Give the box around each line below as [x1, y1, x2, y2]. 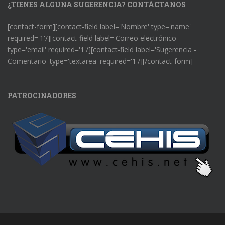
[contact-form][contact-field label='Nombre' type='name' [8, 21, 191, 31]
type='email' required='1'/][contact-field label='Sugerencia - [8, 44, 196, 54]
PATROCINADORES [8, 90, 76, 100]
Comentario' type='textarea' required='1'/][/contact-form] [8, 56, 193, 66]
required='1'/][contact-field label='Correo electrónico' [8, 33, 178, 43]
